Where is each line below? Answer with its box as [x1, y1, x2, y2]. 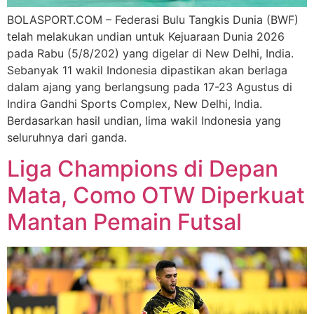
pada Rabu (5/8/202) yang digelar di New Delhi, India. [7, 46, 294, 60]
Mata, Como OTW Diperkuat [7, 182, 305, 210]
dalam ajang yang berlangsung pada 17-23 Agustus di [7, 79, 292, 94]
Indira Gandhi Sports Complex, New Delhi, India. [7, 96, 262, 111]
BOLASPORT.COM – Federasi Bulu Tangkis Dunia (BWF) [7, 12, 299, 27]
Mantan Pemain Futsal [7, 208, 242, 236]
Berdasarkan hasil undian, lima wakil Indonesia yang [7, 113, 281, 128]
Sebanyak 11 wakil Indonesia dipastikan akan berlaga [7, 62, 287, 77]
